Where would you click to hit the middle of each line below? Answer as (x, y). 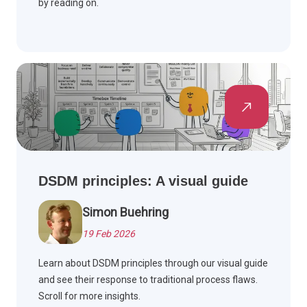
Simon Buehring (125, 212)
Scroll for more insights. (89, 296)
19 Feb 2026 (109, 234)
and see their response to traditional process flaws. (148, 280)
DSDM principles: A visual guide (143, 181)
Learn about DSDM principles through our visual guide (153, 263)
